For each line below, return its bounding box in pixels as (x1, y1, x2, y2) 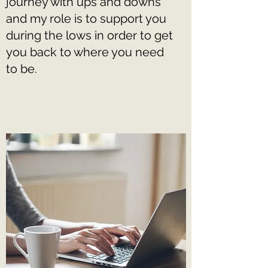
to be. (6, 62, 37, 76)
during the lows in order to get (6, 28, 173, 42)
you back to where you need (6, 45, 164, 59)
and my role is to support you (6, 11, 166, 26)
